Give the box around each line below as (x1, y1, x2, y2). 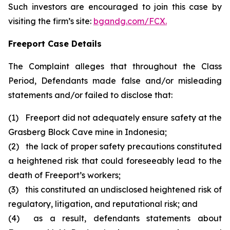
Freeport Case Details (8, 39, 102, 49)
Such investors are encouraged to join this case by (8, 2, 222, 12)
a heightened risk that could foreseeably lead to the (8, 156, 222, 166)
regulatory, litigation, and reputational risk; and (8, 199, 198, 209)
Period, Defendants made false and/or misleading (8, 75, 222, 86)
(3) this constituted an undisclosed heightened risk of (8, 184, 222, 195)
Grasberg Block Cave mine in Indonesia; (8, 127, 167, 137)
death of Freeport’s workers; (8, 170, 121, 180)
